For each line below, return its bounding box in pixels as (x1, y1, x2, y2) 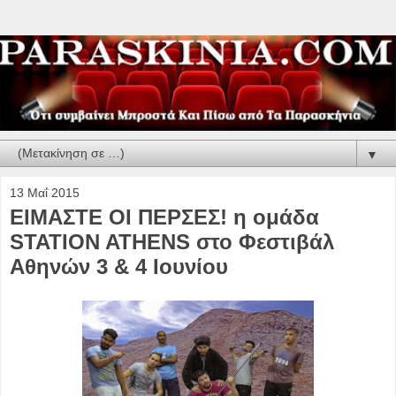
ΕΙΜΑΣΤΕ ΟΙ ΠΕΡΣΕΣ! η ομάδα (10, 204, 319, 229)
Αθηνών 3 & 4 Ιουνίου (10, 254, 228, 278)
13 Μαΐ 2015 (10, 185, 80, 200)
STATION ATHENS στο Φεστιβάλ (10, 229, 334, 254)
